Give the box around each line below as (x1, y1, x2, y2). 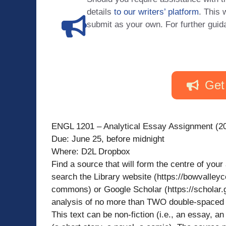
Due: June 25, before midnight (51, 134, 164, 144)
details (87, 7, 114, 17)
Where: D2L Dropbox (51, 146, 130, 156)
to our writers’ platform (114, 7, 199, 17)
